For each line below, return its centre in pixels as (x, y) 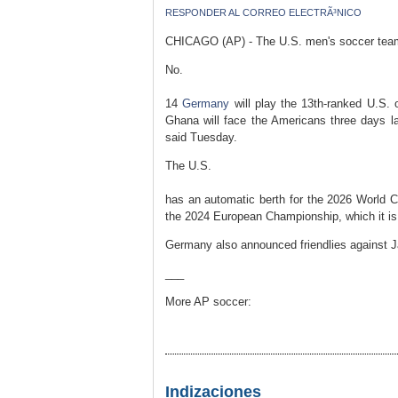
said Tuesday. (201, 137)
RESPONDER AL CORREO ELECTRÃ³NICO (263, 12)
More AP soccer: (208, 301)
